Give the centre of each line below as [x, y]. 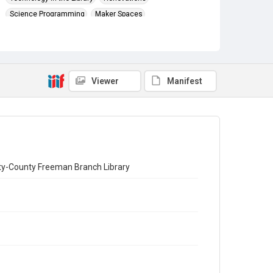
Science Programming [47, 14]
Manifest [185, 81]
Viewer [105, 81]
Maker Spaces [119, 14]
